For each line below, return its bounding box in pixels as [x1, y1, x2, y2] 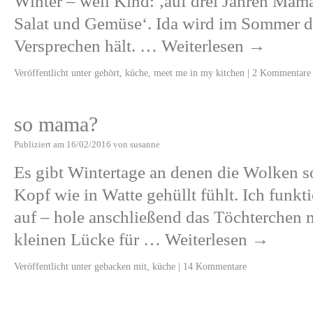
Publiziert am [14, 139, 64, 150]
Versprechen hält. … [14, 36, 161, 55]
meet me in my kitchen [154, 67, 245, 78]
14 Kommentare [183, 261, 247, 272]
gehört [94, 67, 119, 78]
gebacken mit [94, 261, 147, 272]
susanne [130, 139, 160, 150]
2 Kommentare [252, 67, 311, 78]
